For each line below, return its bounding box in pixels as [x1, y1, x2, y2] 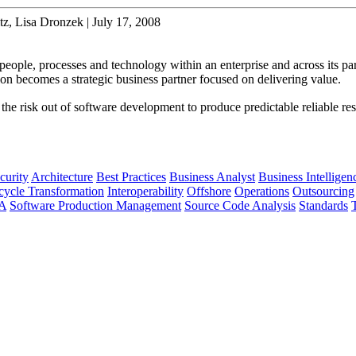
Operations [234, 184, 289, 198]
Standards [299, 198, 348, 212]
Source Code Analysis [184, 198, 296, 212]
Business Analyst [169, 169, 255, 184]
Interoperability [107, 184, 184, 198]
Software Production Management [10, 198, 181, 212]
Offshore [187, 184, 231, 198]
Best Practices [96, 169, 166, 184]
